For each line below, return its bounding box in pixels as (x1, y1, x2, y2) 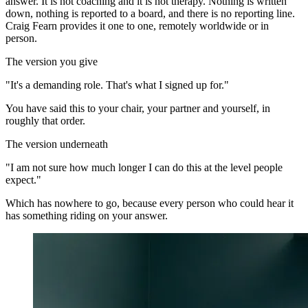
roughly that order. (5, 114, 85, 126)
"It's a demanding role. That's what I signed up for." (5, 78, 229, 91)
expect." (5, 173, 41, 186)
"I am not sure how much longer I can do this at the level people (5, 161, 283, 173)
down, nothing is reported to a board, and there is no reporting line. (5, 7, 295, 19)
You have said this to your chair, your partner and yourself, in (5, 102, 270, 114)
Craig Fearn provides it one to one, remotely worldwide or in (5, 19, 269, 32)
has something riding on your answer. (5, 209, 168, 221)
